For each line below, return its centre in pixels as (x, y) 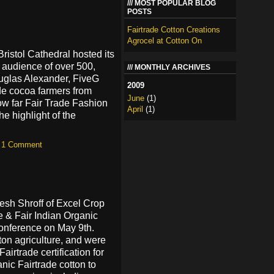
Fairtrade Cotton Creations (174, 30)
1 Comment (22, 145)
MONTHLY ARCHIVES (172, 67)
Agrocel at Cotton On (165, 41)
